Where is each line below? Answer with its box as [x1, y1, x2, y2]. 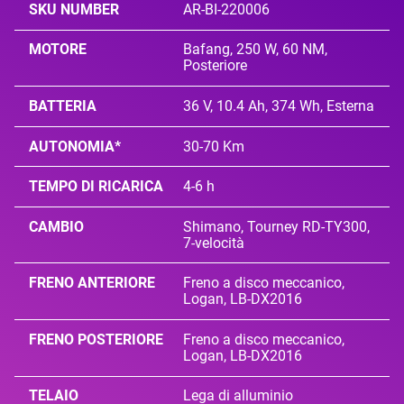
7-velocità [183, 234, 245, 252]
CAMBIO [29, 217, 84, 235]
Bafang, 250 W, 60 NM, [183, 41, 328, 59]
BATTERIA [29, 96, 96, 115]
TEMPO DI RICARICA [29, 178, 163, 196]
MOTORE [29, 41, 87, 59]
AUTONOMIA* [29, 137, 121, 155]
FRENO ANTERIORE [29, 274, 155, 292]
